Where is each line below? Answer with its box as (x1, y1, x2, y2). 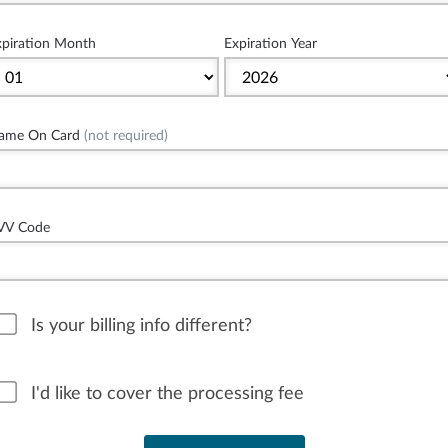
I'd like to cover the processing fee (31, 384, 304, 402)
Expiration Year (224, 35, 317, 51)
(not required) (80, 127, 168, 143)
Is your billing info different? (31, 316, 252, 334)
